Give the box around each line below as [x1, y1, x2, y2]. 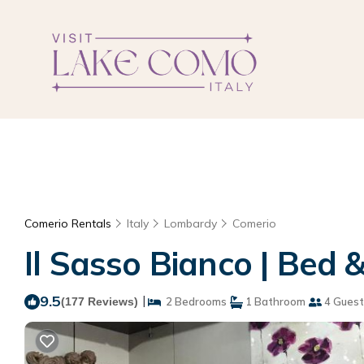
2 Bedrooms [161, 295, 227, 308]
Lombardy [164, 216, 217, 231]
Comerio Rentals [24, 216, 115, 231]
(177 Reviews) [61, 295, 138, 308]
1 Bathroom [243, 295, 305, 308]
